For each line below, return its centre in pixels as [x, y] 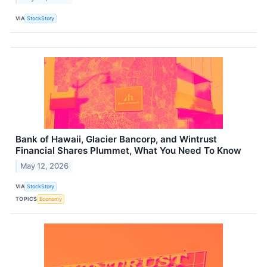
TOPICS [27, 199]
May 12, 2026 [45, 166]
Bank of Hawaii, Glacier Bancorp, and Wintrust [116, 139]
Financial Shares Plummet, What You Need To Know [128, 151]
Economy [51, 199]
